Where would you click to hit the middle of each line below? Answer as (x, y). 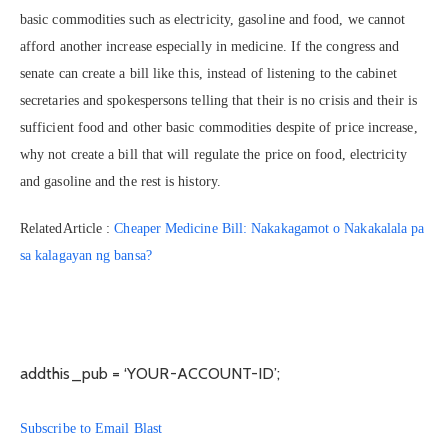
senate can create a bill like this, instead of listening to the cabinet (208, 74)
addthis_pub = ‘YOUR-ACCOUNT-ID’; (150, 373)
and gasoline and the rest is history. (120, 182)
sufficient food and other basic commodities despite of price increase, (219, 128)
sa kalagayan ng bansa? (86, 255)
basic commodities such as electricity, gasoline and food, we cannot (213, 20)
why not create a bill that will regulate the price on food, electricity (213, 155)
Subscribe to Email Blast (91, 428)
